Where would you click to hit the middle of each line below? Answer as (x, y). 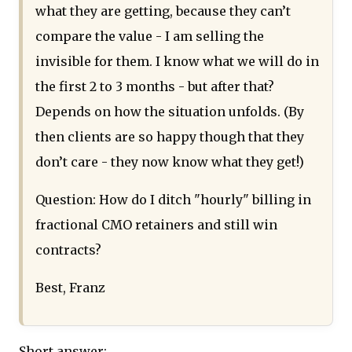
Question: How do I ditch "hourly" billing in (173, 200)
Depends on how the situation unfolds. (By (170, 112)
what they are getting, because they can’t (163, 11)
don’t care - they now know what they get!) (170, 162)
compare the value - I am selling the (150, 37)
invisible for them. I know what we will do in (177, 62)
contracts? (68, 250)
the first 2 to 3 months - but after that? (155, 87)
